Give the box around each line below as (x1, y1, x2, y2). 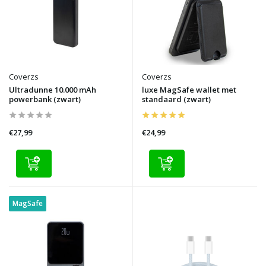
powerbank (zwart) (9, 93, 81, 104)
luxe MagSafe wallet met (142, 84, 236, 96)
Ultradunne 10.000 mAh (9, 84, 96, 95)
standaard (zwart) (142, 94, 211, 105)
